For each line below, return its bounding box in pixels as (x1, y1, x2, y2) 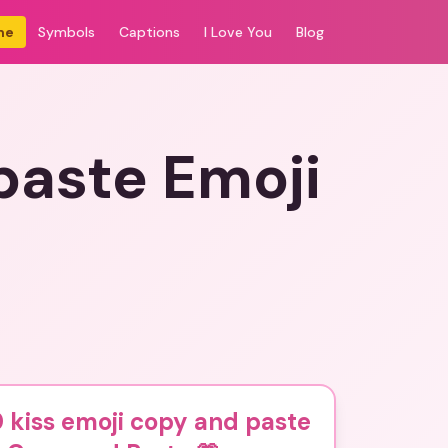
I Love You (204, 23, 272, 41)
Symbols (38, 23, 95, 41)
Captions (119, 23, 180, 41)
